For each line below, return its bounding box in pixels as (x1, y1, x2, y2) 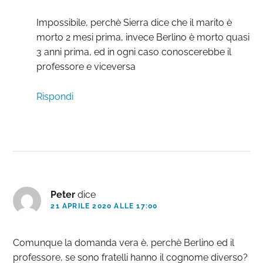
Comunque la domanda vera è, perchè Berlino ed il (13, 237, 235, 249)
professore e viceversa (36, 61, 136, 73)
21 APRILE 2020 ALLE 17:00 (50, 202, 158, 211)
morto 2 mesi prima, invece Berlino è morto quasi (36, 32, 250, 43)
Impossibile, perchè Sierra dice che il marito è (36, 17, 232, 29)
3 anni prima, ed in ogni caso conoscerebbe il (36, 46, 232, 58)
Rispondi (36, 91, 74, 103)
